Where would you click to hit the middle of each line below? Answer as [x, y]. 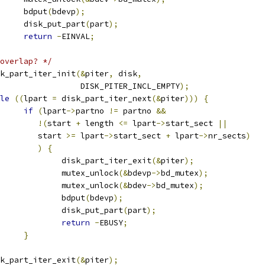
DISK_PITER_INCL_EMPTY [121, 86]
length [99, 123]
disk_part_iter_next [104, 98]
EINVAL [76, 36]
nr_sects [227, 136]
